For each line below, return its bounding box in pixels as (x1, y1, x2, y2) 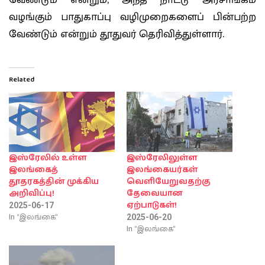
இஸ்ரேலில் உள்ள (9, 151, 87, 165)
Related (9, 73, 34, 85)
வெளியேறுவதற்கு (127, 175, 211, 189)
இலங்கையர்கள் (127, 163, 198, 177)
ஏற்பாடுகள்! (127, 199, 177, 212)
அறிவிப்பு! (9, 187, 54, 201)
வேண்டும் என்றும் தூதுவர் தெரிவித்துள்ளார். (9, 25, 224, 44)
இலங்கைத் (9, 163, 58, 177)
